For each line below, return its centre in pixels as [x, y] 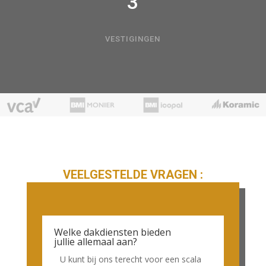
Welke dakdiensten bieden [112, 232]
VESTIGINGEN [133, 39]
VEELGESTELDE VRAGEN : [133, 175]
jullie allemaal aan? [95, 242]
